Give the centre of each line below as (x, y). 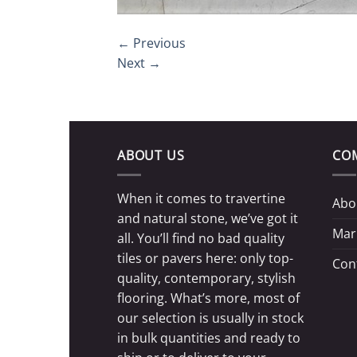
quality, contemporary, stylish (206, 279)
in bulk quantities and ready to (209, 338)
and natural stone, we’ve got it (208, 219)
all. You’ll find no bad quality (201, 239)
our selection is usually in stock (210, 318)
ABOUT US (151, 155)
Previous (158, 43)
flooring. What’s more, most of (208, 298)
